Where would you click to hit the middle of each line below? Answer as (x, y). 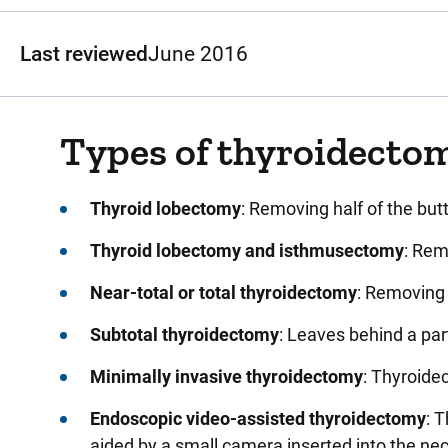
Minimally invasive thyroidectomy (226, 376)
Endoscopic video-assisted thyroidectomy (258, 418)
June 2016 (198, 54)
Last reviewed (84, 54)
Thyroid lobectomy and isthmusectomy (247, 250)
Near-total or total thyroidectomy (223, 292)
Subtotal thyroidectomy (184, 334)
